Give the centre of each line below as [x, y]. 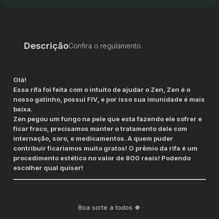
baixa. [24, 109]
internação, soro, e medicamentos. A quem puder [93, 138]
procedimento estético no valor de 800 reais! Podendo [102, 158]
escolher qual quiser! [48, 167]
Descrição [46, 45]
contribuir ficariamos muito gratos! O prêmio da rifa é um [106, 148]
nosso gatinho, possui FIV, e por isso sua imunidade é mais [109, 99]
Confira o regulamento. [106, 45]
